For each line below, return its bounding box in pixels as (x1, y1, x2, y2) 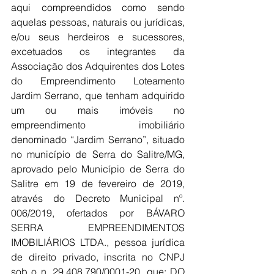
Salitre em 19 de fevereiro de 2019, (11, 177, 185, 190)
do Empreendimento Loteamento (11, 75, 185, 87)
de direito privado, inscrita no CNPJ (11, 251, 185, 263)
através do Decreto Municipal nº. (11, 192, 185, 204)
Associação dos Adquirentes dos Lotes (11, 60, 185, 72)
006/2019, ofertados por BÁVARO (11, 207, 185, 219)
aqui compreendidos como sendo (11, 1, 185, 13)
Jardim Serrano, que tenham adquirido (11, 89, 185, 102)
